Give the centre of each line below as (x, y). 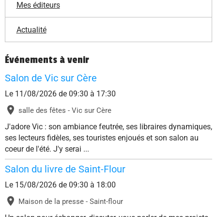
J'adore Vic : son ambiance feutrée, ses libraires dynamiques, (108, 127)
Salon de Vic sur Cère (51, 78)
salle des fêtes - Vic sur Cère (65, 110)
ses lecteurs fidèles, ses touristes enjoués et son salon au (102, 138)
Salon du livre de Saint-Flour (65, 170)
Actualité (31, 30)
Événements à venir (47, 60)
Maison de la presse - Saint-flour (71, 201)
